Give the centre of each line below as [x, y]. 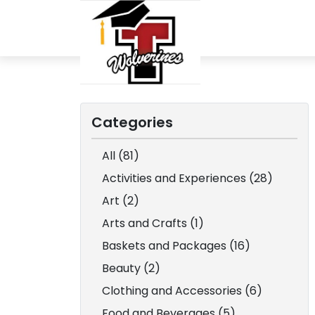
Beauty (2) [131, 268]
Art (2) [121, 201]
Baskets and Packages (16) [176, 246]
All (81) [121, 156]
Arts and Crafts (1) [153, 223]
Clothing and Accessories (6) [182, 291]
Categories [132, 122]
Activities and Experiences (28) [187, 178]
